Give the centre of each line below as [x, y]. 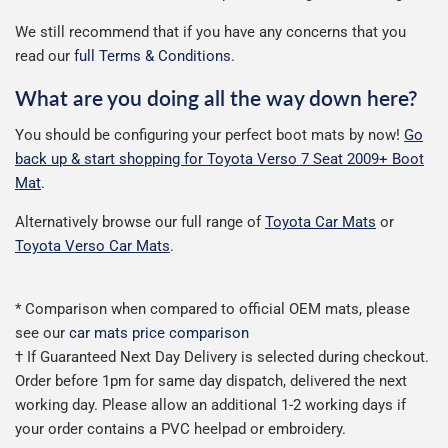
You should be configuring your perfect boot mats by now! [209, 134]
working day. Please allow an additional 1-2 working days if [210, 404]
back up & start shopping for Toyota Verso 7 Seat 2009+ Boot [219, 158]
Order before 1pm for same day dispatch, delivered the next [211, 380]
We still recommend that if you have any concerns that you [210, 32]
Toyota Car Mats [320, 221]
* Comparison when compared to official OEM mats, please [212, 308]
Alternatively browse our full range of [140, 221]
